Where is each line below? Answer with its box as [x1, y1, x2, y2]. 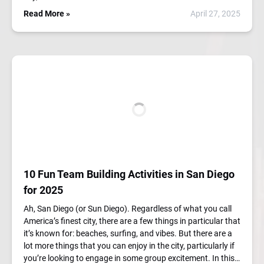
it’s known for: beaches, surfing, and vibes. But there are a [24, 229, 232, 238]
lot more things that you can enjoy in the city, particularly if [24, 241, 235, 250]
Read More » [24, 9, 70, 18]
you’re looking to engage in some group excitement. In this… [24, 253, 240, 263]
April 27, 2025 [190, 9, 240, 18]
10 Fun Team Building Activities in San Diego [24, 168, 235, 180]
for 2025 [24, 184, 63, 196]
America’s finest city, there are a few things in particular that [24, 216, 240, 226]
